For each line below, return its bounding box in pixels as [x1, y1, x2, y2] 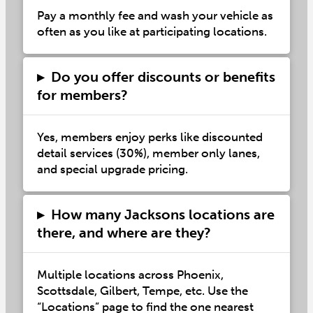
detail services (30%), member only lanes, [36, 145, 260, 160]
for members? [36, 86, 128, 103]
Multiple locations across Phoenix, [36, 267, 224, 282]
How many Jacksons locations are [50, 205, 275, 223]
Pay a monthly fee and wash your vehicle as [36, 8, 273, 22]
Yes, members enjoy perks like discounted [36, 129, 263, 144]
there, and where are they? [36, 224, 211, 241]
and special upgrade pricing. [36, 161, 191, 176]
